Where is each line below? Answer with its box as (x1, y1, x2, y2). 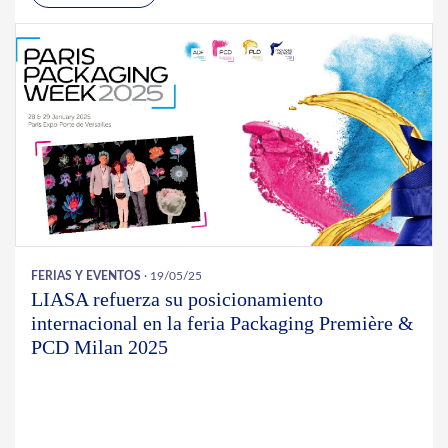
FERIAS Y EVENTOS (31, 270, 141, 283)
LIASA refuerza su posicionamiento (31, 288, 323, 311)
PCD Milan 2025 (31, 336, 168, 359)
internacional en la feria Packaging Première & (31, 312, 414, 335)
